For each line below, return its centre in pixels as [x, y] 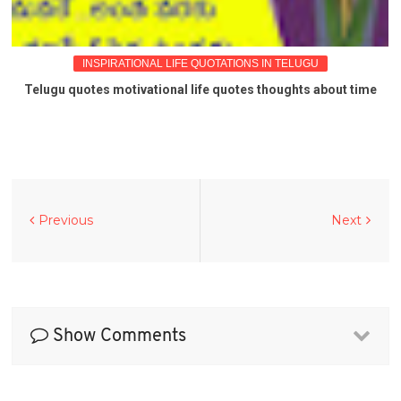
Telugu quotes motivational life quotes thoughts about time [200, 89]
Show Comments [118, 336]
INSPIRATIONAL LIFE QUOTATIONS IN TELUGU [200, 63]
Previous [66, 220]
